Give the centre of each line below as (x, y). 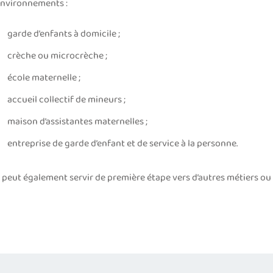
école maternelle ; (44, 78)
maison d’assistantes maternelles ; (77, 122)
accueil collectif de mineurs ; (66, 100)
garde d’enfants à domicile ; (63, 34)
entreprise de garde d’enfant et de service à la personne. (122, 144)
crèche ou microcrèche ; (57, 56)
